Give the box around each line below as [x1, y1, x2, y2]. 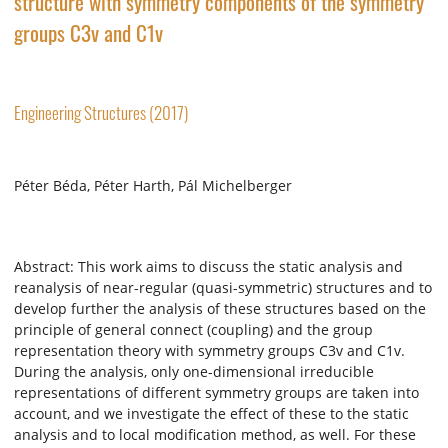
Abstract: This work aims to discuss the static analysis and [14, 257, 403, 277]
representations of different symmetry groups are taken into [14, 383, 419, 403]
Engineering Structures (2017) [14, 99, 188, 125]
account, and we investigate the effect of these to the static [14, 404, 409, 424]
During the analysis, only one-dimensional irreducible [14, 362, 374, 382]
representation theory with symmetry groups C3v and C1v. [14, 341, 405, 361]
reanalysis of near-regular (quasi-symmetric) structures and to [14, 278, 432, 298]
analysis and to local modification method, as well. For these [14, 425, 416, 445]
